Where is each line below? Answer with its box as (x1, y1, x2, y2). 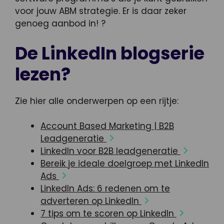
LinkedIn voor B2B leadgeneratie (40, 145, 180, 157)
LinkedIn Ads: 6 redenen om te (40, 182, 170, 195)
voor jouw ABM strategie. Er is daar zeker (15, 5, 186, 17)
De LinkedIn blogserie (15, 40, 204, 65)
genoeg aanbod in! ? (15, 17, 105, 30)
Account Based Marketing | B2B (40, 120, 174, 132)
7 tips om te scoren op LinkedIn (40, 207, 176, 220)
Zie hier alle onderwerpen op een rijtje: (15, 94, 178, 107)
